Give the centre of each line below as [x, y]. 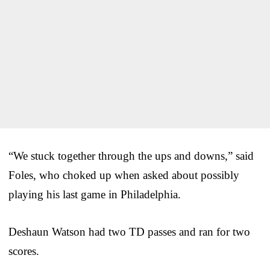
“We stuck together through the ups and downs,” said [131, 155]
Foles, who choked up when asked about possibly [124, 175]
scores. [24, 251]
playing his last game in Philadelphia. [95, 194]
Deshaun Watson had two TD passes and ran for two [129, 231]
